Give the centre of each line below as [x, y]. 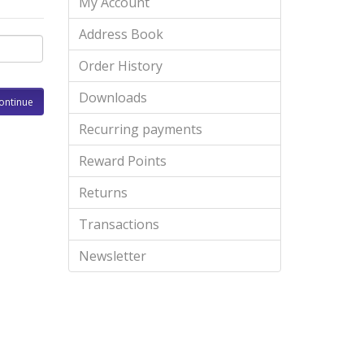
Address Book [121, 34]
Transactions [119, 224]
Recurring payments [140, 129]
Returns [103, 193]
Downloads [113, 97]
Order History [120, 66]
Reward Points [122, 161]
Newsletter [112, 256]
